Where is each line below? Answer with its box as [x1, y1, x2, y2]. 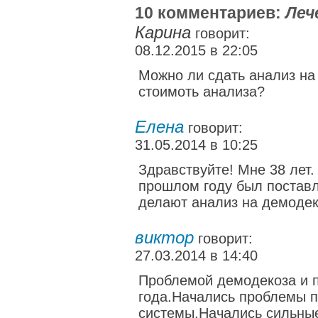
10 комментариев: [135, 4, 285, 22]
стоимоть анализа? [138, 84, 265, 99]
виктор [135, 228, 194, 247]
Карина [135, 23, 191, 42]
